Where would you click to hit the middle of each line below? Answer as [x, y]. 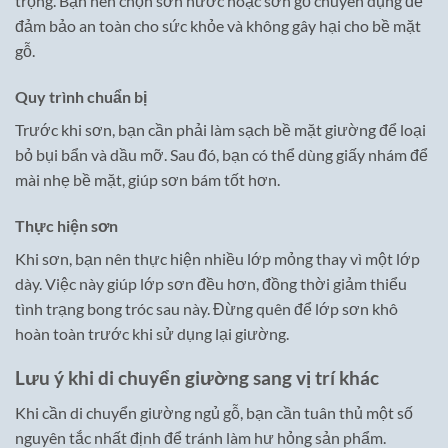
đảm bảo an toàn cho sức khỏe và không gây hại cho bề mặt [218, 25]
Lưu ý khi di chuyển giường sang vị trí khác [197, 378]
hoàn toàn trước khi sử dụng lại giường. [152, 333]
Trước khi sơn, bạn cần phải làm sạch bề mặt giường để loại [220, 129]
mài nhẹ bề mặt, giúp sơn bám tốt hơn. [147, 179]
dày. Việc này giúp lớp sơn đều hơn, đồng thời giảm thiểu [211, 283]
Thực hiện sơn [66, 225]
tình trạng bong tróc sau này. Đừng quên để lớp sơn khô [206, 308]
